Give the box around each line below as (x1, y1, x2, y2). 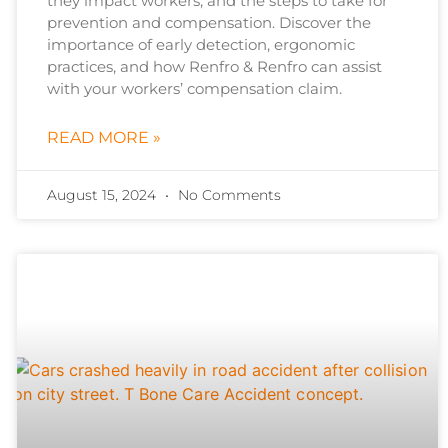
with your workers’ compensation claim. (46, 79, 342, 99)
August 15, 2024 (46, 186, 160, 205)
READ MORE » (46, 128, 161, 148)
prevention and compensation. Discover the (46, 13, 371, 33)
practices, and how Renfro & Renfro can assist (46, 57, 382, 77)
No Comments (173, 186, 281, 205)
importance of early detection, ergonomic (46, 35, 355, 55)
